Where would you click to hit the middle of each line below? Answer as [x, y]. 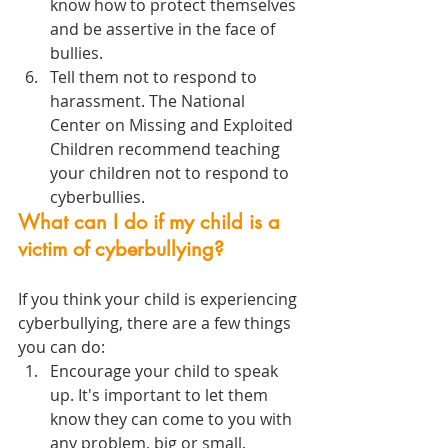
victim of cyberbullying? [121, 249]
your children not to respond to [171, 173]
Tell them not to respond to [155, 77]
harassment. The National [149, 101]
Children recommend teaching [167, 149]
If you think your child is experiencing [159, 299]
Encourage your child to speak [166, 371]
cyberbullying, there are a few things [156, 323]
